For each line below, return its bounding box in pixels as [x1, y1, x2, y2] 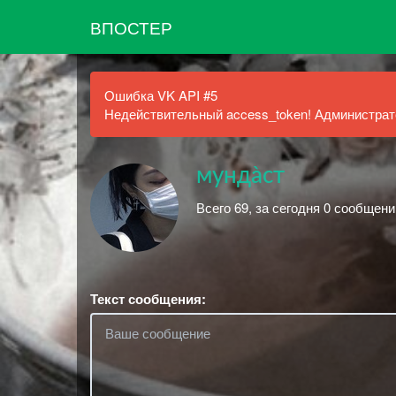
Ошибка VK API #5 [104, 86, 217, 104]
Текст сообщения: [90, 289, 206, 308]
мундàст [196, 164, 285, 187]
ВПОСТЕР [90, 14, 172, 39]
